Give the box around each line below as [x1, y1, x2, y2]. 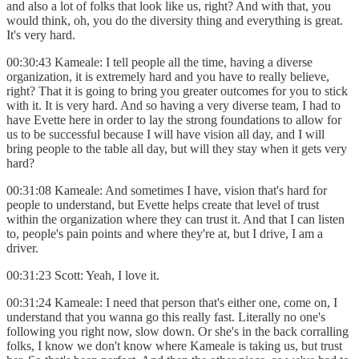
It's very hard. [6, 27, 79, 42]
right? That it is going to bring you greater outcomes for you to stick [6, 83, 348, 98]
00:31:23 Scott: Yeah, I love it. [6, 268, 159, 282]
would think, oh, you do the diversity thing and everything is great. [6, 13, 343, 27]
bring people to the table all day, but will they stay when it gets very [6, 141, 347, 155]
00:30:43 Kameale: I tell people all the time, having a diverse [6, 54, 313, 69]
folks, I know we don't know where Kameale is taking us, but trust [6, 338, 342, 353]
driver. [6, 240, 42, 255]
